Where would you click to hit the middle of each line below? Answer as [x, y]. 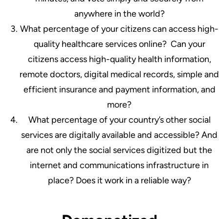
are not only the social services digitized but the [119, 150]
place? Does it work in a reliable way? [119, 180]
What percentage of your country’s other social [119, 120]
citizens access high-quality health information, [119, 59]
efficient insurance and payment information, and [119, 89]
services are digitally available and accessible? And [119, 135]
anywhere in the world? [119, 13]
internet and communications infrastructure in [119, 165]
